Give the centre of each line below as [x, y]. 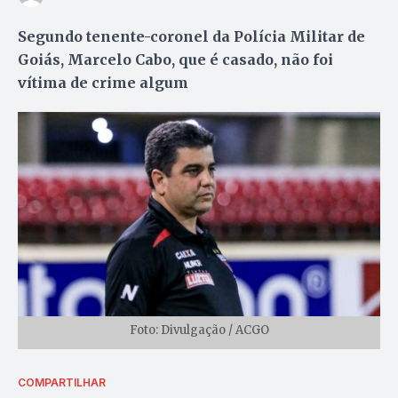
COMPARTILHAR [62, 382]
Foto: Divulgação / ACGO [199, 330]
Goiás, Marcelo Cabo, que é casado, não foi [175, 59]
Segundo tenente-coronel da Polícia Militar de [191, 36]
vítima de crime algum [103, 82]
